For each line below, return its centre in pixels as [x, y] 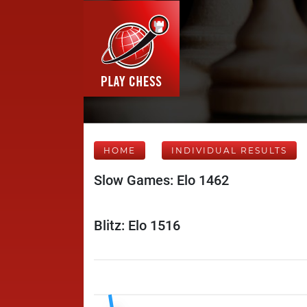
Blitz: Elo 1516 [137, 225]
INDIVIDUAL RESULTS [229, 150]
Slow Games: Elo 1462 [161, 180]
